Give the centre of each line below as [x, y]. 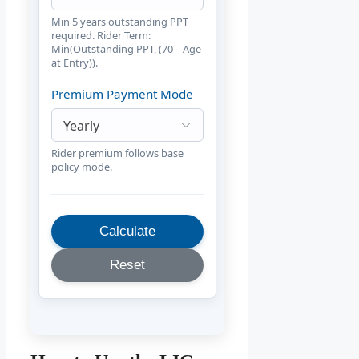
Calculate [128, 232]
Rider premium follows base [117, 153]
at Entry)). [75, 63]
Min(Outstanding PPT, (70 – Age [126, 49]
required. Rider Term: [101, 36]
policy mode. [82, 167]
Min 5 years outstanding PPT [120, 22]
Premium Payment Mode [122, 94]
